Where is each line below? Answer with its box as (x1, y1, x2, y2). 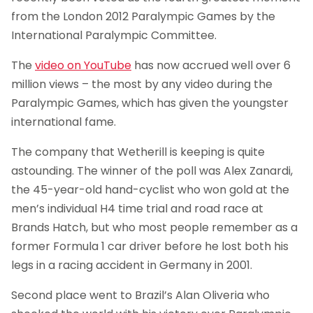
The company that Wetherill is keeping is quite (11, 144, 265, 161)
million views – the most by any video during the (11, 76, 272, 93)
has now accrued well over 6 (131, 57, 291, 74)
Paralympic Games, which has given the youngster (11, 95, 289, 112)
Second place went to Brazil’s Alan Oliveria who (11, 287, 270, 304)
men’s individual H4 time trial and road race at (11, 201, 263, 217)
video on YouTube (35, 57, 131, 74)
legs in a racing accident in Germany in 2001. (11, 257, 252, 274)
